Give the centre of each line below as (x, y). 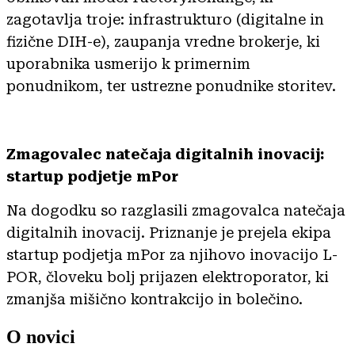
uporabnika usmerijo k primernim (128, 63)
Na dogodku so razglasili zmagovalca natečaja (176, 210)
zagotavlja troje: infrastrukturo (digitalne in (165, 19)
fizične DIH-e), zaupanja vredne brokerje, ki (163, 41)
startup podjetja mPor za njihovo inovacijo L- (172, 254)
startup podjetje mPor (92, 176)
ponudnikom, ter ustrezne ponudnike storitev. (171, 86)
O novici (41, 336)
